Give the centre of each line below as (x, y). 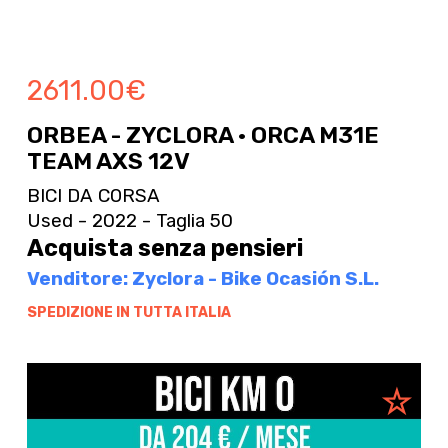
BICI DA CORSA (93, 195)
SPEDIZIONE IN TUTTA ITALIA (128, 312)
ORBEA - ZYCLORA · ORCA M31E (202, 135)
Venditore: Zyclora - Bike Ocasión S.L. (202, 279)
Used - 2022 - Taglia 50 (129, 220)
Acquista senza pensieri (164, 247)
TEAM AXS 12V (108, 161)
